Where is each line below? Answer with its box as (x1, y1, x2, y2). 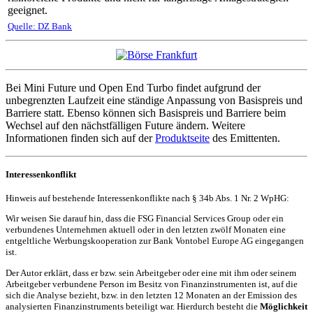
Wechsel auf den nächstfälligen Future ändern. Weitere (6, 119, 245, 131)
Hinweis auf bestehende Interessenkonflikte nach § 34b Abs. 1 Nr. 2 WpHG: (6, 193, 289, 204)
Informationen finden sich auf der (6, 131, 155, 144)
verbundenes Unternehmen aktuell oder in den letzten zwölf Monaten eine (6, 224, 286, 235)
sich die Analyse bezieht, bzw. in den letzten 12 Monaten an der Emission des (6, 289, 297, 300)
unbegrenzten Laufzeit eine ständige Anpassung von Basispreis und (6, 94, 303, 106)
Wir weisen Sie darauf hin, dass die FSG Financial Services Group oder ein (6, 213, 284, 224)
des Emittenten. (210, 131, 280, 144)
